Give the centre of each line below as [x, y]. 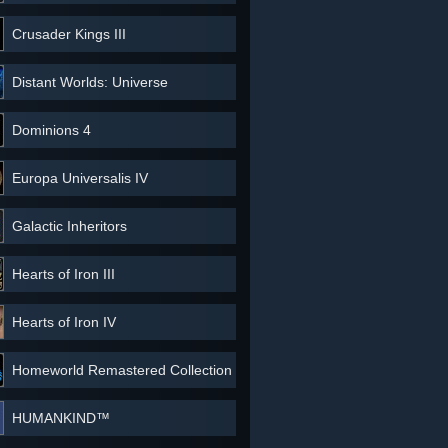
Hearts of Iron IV [64, 322]
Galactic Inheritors [69, 226]
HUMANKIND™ [61, 418]
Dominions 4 [51, 130]
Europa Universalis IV [80, 178]
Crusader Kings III [69, 34]
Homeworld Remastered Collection [122, 370]
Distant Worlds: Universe [90, 82]
